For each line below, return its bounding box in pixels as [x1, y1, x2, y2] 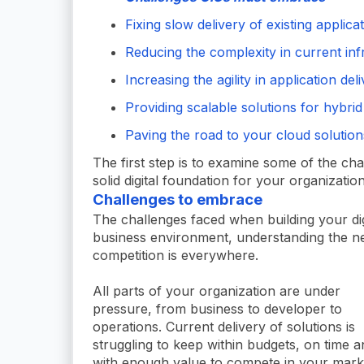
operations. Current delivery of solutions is [93, 318, 355, 335]
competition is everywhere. [93, 246, 258, 263]
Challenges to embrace [93, 189, 262, 209]
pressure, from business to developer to [93, 300, 342, 317]
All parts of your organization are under [93, 282, 340, 299]
